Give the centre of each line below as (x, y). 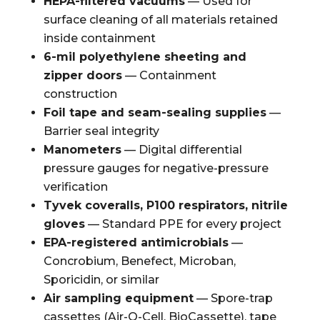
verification (75, 187)
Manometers (82, 150)
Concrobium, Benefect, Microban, (139, 261)
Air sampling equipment (118, 298)
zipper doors (82, 75)
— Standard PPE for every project (183, 224)
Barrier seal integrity (101, 131)
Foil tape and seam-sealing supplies (155, 112)
